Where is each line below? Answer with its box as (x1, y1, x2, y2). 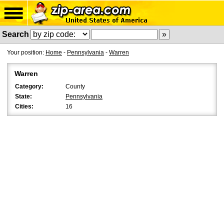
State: (15, 93, 32, 100)
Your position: (7, 49, 45, 56)
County (65, 83, 85, 90)
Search (2, 30, 29, 38)
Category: (15, 83, 43, 90)
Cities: (15, 103, 33, 110)
